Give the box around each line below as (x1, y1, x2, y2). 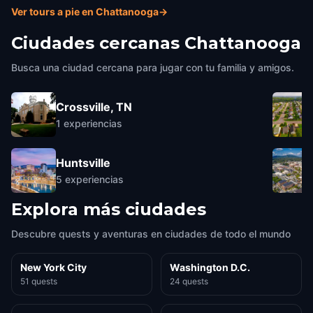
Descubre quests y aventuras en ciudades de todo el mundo (11, 228, 291, 240)
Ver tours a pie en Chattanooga (11, 6, 159, 17)
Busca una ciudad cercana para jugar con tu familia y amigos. (11, 61, 294, 73)
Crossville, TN (56, 99, 132, 114)
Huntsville (56, 155, 110, 170)
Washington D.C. (170, 261, 250, 273)
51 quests (20, 276, 57, 286)
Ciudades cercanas (11, 33, 180, 53)
